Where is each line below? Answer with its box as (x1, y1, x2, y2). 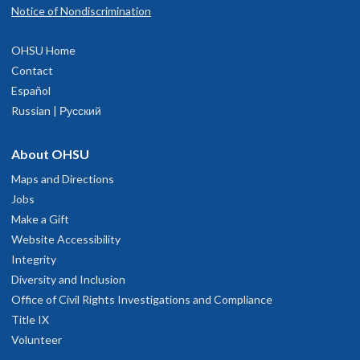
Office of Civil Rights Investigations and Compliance (11, 292, 272, 306)
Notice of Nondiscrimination (11, 3, 151, 18)
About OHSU (11, 145, 89, 162)
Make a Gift (11, 211, 69, 226)
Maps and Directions (11, 171, 114, 186)
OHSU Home (11, 43, 76, 57)
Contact (11, 63, 53, 77)
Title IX (11, 312, 49, 326)
